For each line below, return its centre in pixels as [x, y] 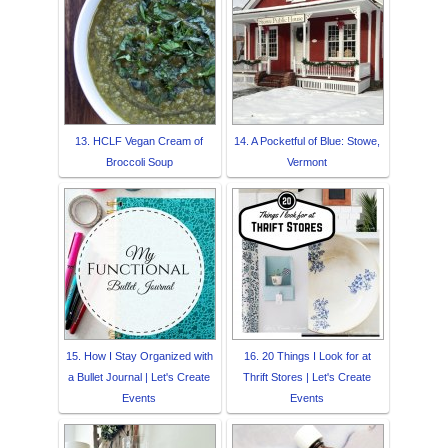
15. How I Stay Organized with [139, 355]
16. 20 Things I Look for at [307, 355]
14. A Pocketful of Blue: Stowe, [307, 140]
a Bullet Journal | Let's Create [139, 376]
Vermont [307, 161]
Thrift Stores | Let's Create [307, 376]
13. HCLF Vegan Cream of [139, 140]
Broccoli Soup [139, 161]
